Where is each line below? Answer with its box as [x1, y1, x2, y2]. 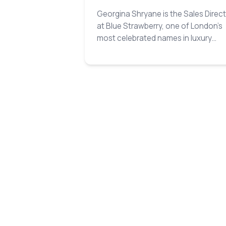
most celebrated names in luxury [97, 33, 212, 44]
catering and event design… [97, 45, 194, 56]
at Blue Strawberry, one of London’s [97, 21, 222, 32]
